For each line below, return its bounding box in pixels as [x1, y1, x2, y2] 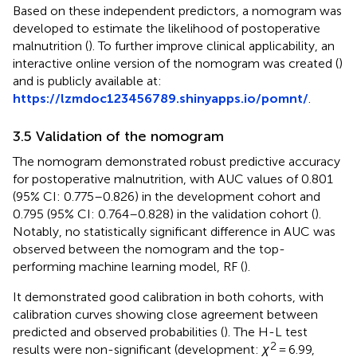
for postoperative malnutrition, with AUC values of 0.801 [13, 171, 333, 186]
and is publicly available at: [13, 73, 162, 88]
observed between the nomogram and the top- [13, 241, 285, 257]
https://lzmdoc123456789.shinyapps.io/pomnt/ [13, 90, 308, 106]
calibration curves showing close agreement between [13, 306, 318, 322]
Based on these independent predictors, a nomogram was [13, 2, 342, 18]
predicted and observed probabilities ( [13, 324, 224, 339]
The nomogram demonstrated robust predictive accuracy [13, 153, 340, 169]
